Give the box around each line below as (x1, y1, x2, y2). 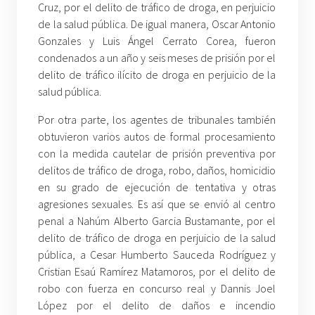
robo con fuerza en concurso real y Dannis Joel (38, 281, 276, 295)
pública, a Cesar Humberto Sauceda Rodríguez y (38, 247, 276, 262)
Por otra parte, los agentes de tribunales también (38, 112, 276, 127)
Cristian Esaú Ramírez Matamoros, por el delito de (38, 264, 276, 278)
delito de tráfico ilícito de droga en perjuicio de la (38, 67, 276, 82)
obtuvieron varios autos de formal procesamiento (38, 129, 276, 143)
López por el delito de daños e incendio (38, 297, 276, 312)
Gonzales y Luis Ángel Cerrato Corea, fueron (38, 33, 276, 48)
